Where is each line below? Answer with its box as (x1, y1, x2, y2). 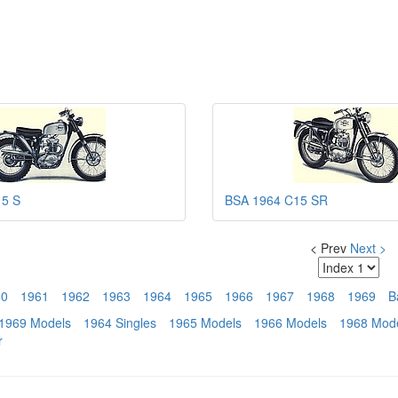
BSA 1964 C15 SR (225, 191, 328, 209)
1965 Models (169, 314, 242, 331)
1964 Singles (84, 314, 156, 331)
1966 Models (254, 314, 327, 331)
